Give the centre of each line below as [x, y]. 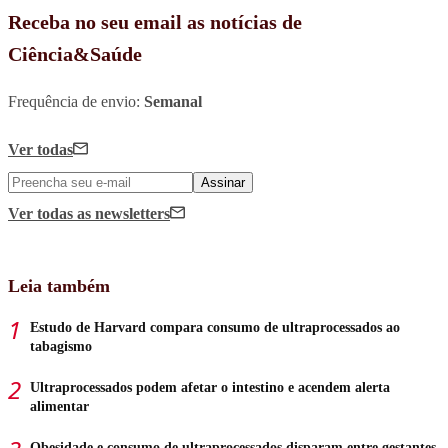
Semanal [173, 101]
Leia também [59, 285]
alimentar [59, 406]
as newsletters [123, 213]
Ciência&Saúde [75, 53]
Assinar [223, 182]
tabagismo [61, 346]
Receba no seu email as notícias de [155, 21]
